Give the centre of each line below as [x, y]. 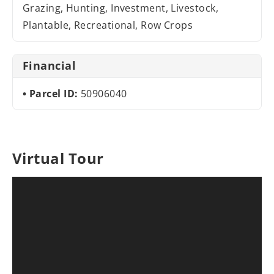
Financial [50, 66]
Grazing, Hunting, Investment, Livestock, [121, 8]
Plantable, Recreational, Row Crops [108, 25]
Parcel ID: [55, 94]
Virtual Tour [58, 158]
